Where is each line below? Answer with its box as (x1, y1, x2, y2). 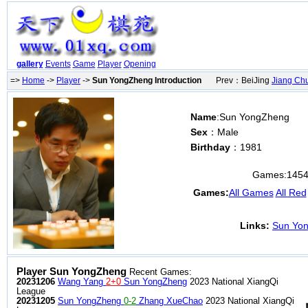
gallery (16, 59, 43, 69)
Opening (123, 59, 156, 69)
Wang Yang (58, 277, 106, 287)
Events (45, 59, 71, 69)
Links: (240, 220, 269, 231)
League (16, 287, 45, 296)
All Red (275, 187, 307, 198)
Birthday (190, 142, 230, 153)
